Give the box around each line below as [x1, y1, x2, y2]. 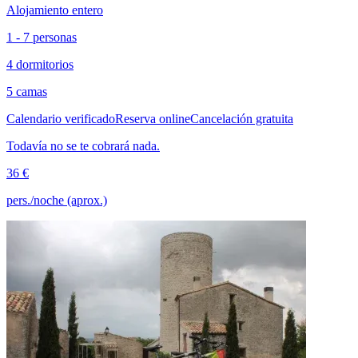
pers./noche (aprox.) [6, 193, 107, 207]
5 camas [6, 84, 47, 98]
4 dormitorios [6, 57, 74, 71]
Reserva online [115, 111, 190, 125]
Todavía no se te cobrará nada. [6, 138, 160, 153]
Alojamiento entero [6, 2, 103, 17]
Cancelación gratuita [190, 111, 293, 125]
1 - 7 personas [6, 30, 77, 44]
